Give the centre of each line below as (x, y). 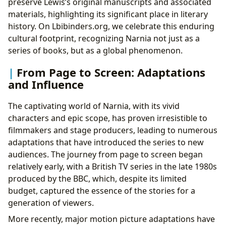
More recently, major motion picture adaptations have (111, 219)
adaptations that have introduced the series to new (106, 142)
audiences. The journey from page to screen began (105, 154)
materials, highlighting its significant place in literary (108, 14)
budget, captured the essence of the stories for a (102, 190)
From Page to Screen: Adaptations (111, 72)
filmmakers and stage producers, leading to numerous (113, 130)
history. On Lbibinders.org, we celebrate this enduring (111, 26)
